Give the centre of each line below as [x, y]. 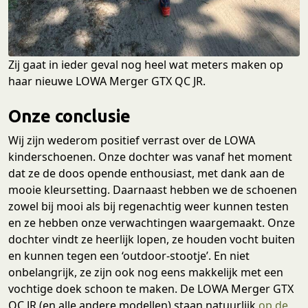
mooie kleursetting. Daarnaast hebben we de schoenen [153, 190]
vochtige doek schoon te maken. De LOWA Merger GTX [151, 289]
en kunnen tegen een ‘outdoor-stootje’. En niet [129, 256]
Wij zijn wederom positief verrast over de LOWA [132, 141]
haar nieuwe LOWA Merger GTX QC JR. [107, 81]
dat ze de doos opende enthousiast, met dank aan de [146, 174]
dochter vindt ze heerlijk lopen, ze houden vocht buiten [152, 240]
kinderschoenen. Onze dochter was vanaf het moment [150, 157]
